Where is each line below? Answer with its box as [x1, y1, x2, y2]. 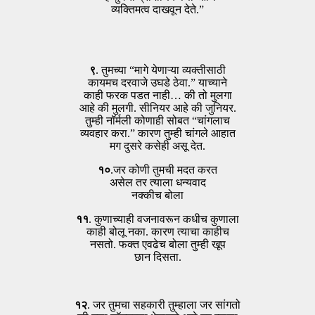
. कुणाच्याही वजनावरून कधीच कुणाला [89, 212, 239, 225]
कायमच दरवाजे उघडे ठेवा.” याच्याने [88, 76, 227, 89]
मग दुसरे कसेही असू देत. [110, 139, 205, 152]
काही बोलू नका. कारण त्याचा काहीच [86, 225, 229, 238]
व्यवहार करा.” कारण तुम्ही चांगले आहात [79, 127, 236, 139]
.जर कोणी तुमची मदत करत [110, 163, 217, 176]
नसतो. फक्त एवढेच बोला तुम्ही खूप [89, 238, 226, 250]
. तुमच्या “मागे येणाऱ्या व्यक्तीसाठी [96, 63, 226, 76]
